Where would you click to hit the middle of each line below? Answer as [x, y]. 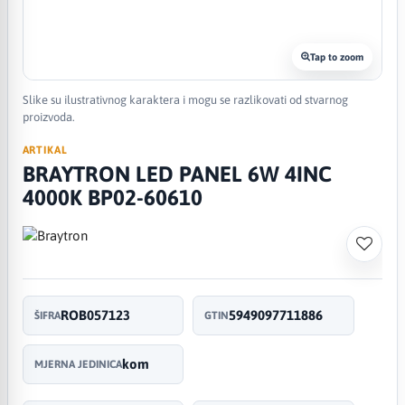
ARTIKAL [45, 150]
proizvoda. [48, 117]
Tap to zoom [337, 57]
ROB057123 [95, 315]
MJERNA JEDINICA [78, 364]
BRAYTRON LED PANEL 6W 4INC [177, 174]
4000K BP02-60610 [112, 197]
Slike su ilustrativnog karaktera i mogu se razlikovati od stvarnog [185, 99]
